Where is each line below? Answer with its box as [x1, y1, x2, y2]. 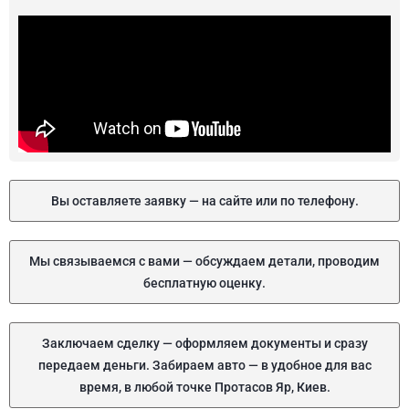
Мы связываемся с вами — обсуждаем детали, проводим [29, 254, 380, 268]
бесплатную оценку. [143, 276, 266, 290]
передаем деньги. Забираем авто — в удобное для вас [37, 358, 372, 372]
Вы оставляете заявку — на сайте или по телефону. [50, 194, 359, 208]
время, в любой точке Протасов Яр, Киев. [79, 380, 330, 394]
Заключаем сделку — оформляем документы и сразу [41, 336, 368, 351]
